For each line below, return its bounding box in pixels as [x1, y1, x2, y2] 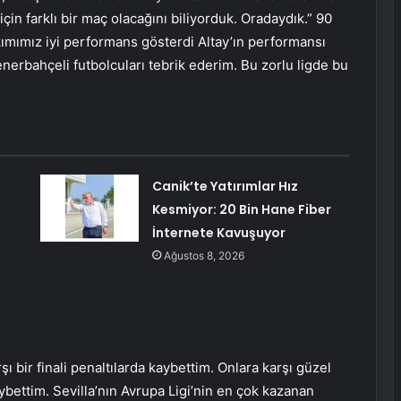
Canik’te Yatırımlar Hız [151, 177, 298, 196]
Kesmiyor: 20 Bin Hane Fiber [151, 200, 331, 219]
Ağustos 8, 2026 [163, 249, 244, 263]
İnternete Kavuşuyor [151, 224, 286, 243]
